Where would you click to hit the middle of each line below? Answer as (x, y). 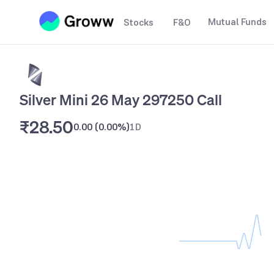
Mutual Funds (237, 22)
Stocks (139, 22)
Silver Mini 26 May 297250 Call (121, 100)
